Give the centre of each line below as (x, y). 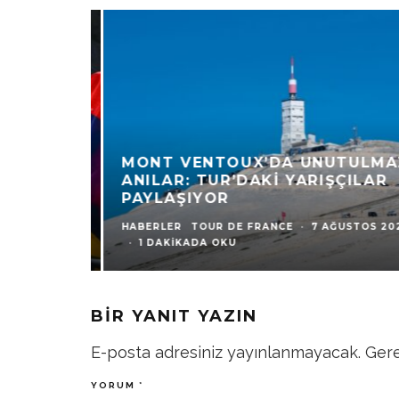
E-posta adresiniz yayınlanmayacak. (226, 352)
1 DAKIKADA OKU (174, 242)
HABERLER (138, 226)
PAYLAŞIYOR (161, 198)
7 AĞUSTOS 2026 (346, 226)
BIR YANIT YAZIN (174, 316)
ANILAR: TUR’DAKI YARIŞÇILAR (240, 180)
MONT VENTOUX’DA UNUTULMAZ (252, 162)
